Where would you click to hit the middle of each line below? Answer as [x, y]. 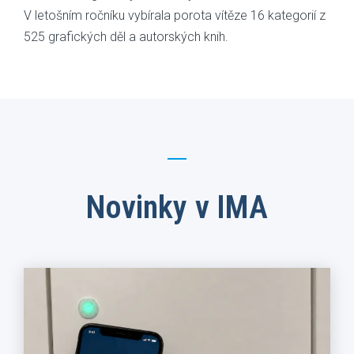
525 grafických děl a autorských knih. [126, 37]
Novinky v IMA [177, 207]
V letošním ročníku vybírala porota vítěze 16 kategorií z [175, 16]
